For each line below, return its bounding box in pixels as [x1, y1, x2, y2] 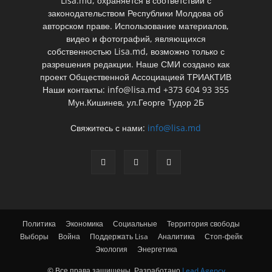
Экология [95, 243, 127, 254]
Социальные [113, 218, 157, 229]
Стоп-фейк [205, 231, 242, 242]
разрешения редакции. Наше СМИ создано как [42, 58, 230, 70]
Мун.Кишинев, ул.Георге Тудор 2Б [67, 96, 204, 108]
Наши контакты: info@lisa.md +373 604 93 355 [42, 83, 229, 95]
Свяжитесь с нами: [70, 121, 148, 134]
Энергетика [137, 243, 177, 254]
